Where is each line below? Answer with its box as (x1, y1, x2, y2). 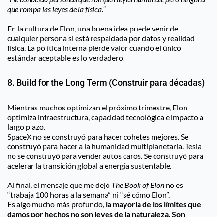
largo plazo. (7, 122, 45, 131)
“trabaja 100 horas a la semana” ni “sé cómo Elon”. (7, 189, 170, 199)
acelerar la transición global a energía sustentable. (7, 160, 171, 170)
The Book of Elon (111, 180, 164, 189)
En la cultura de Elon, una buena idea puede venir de (7, 23, 178, 33)
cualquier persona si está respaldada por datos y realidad (7, 33, 195, 43)
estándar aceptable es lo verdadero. (7, 52, 124, 62)
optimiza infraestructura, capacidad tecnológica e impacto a (7, 112, 203, 122)
